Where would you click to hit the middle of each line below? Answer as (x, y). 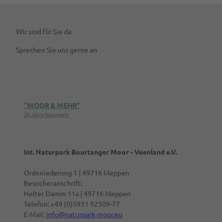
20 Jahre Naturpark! (46, 114)
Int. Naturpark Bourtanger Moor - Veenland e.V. (100, 151)
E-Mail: (35, 214)
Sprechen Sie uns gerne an (56, 49)
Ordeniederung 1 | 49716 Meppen (77, 172)
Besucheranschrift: (53, 183)
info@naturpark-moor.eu (84, 214)
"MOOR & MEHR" (52, 105)
